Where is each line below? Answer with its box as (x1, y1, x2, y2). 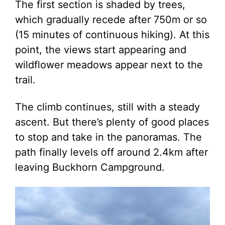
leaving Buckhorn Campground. (15, 161, 165, 173)
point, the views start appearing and (15, 44, 186, 56)
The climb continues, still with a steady (15, 101, 200, 113)
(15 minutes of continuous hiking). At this (15, 29, 209, 41)
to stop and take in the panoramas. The (15, 131, 202, 143)
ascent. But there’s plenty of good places (15, 116, 209, 128)
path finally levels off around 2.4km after (15, 146, 208, 158)
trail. (15, 74, 36, 86)
